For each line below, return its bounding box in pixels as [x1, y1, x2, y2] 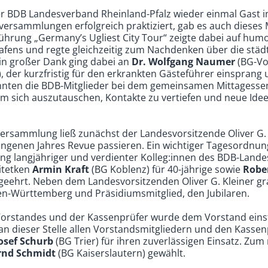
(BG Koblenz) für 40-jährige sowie [89, 162, 243, 176]
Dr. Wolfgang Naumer [132, 54, 236, 68]
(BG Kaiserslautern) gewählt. [56, 246, 186, 260]
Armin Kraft [32, 162, 90, 176]
